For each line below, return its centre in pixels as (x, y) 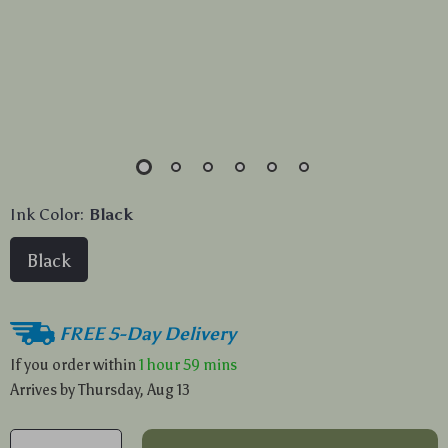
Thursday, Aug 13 (134, 390)
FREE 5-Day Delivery (147, 333)
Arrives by (44, 390)
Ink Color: (47, 214)
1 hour (159, 364)
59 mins (210, 364)
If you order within (74, 364)
